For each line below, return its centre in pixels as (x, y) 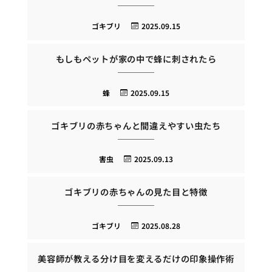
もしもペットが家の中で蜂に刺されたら (136, 59)
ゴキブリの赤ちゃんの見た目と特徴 (136, 192)
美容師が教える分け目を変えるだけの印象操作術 (136, 258)
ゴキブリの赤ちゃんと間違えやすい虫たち (136, 125)
